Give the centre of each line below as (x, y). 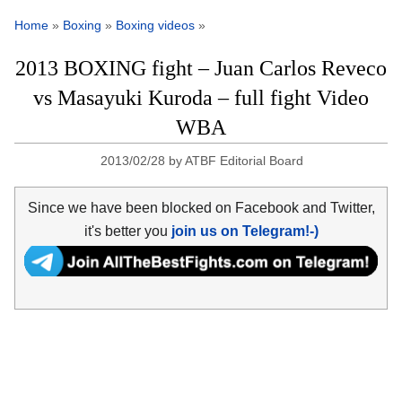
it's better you (127, 231)
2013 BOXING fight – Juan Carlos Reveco (201, 69)
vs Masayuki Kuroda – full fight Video (201, 98)
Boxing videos (155, 26)
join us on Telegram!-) (245, 231)
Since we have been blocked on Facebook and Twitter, (201, 207)
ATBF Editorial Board (245, 161)
